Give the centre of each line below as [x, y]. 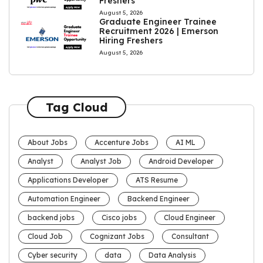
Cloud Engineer [190, 218]
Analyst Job [101, 161]
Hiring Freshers [131, 41]
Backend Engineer [159, 199]
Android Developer [181, 161]
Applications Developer [68, 180]
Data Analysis [172, 255]
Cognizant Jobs [117, 237]
